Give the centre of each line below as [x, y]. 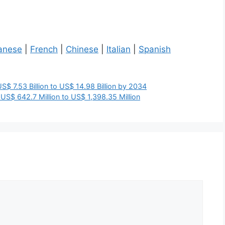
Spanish [155, 49]
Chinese [82, 49]
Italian [119, 49]
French [44, 49]
